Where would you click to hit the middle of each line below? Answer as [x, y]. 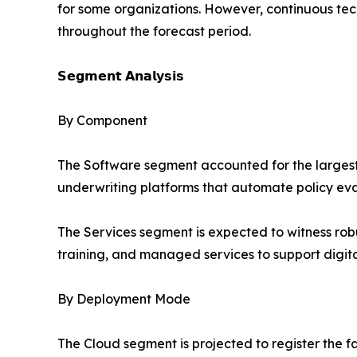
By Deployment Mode [124, 299]
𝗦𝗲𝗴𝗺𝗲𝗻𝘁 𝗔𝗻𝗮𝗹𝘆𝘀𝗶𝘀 [121, 76]
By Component [102, 121]
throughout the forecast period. [154, 31]
